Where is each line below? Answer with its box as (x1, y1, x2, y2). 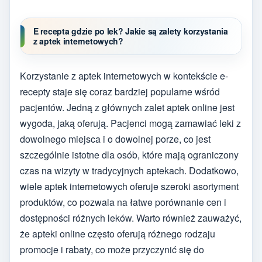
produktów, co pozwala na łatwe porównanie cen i (20, 195, 226, 209)
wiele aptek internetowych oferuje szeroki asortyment (20, 179, 239, 193)
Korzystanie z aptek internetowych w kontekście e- (20, 68, 228, 82)
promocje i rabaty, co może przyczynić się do (20, 242, 204, 256)
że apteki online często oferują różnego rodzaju (20, 226, 215, 240)
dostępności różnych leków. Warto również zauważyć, (20, 211, 242, 225)
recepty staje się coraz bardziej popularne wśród (20, 84, 220, 98)
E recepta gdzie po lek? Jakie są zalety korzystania (33, 25, 228, 37)
